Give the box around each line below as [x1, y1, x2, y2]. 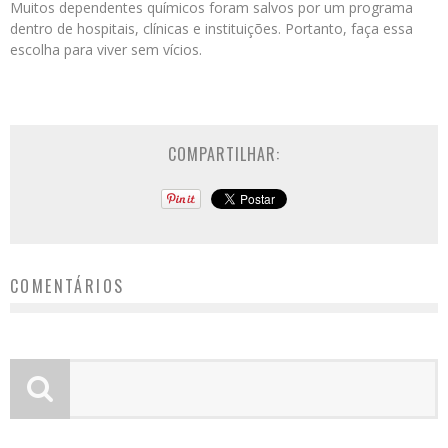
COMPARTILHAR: [168, 142, 280, 167]
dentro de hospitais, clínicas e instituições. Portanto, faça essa [10, 19, 413, 39]
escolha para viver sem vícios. [10, 40, 202, 60]
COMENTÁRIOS [10, 274, 125, 299]
